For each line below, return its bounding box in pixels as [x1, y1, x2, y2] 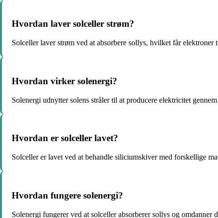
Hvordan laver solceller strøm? [12, 18, 134, 29]
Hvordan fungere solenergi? [12, 190, 123, 200]
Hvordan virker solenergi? [12, 75, 117, 86]
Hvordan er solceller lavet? [12, 133, 118, 144]
